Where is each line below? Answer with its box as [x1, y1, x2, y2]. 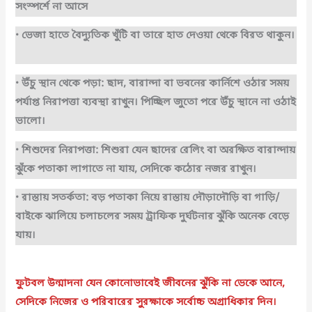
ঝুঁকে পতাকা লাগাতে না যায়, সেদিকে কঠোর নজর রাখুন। [15, 162, 260, 176]
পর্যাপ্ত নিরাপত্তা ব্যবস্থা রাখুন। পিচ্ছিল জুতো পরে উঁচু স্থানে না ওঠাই [15, 96, 297, 109]
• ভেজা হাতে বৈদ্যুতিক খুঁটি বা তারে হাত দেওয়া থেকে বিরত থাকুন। [15, 29, 295, 43]
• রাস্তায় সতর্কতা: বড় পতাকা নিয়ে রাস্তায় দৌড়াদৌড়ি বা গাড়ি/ [15, 192, 281, 205]
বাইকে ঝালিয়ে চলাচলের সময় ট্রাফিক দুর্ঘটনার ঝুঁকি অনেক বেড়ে [15, 210, 290, 224]
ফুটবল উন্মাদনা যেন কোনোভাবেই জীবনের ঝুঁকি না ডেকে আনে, [15, 276, 286, 290]
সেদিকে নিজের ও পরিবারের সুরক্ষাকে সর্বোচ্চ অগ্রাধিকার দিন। [15, 295, 280, 309]
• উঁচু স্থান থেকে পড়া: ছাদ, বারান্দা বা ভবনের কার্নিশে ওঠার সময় [15, 77, 290, 91]
